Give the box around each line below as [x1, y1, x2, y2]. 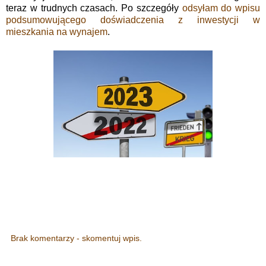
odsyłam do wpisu [182, 2, 260, 13]
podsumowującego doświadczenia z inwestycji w [6, 14, 260, 25]
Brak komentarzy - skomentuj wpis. [11, 233, 142, 243]
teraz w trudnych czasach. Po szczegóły [6, 2, 182, 13]
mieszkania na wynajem [6, 26, 107, 37]
